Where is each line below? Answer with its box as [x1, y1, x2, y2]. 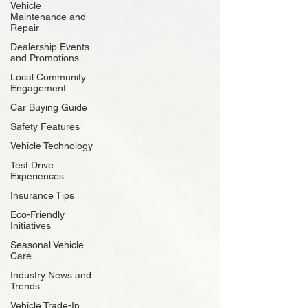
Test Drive [10, 159, 54, 170]
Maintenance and [10, 11, 86, 22]
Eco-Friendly [10, 209, 65, 220]
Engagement [10, 82, 66, 93]
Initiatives [10, 220, 51, 231]
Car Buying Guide [10, 102, 87, 113]
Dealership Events [10, 41, 89, 52]
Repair [10, 22, 39, 33]
